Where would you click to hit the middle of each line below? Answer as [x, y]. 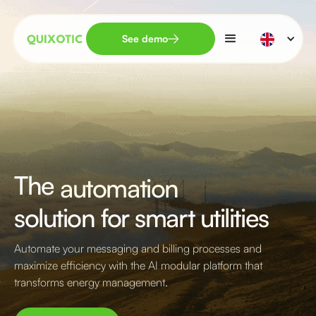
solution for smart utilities [141, 218]
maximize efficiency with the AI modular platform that [138, 265]
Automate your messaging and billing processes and [138, 248]
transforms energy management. [91, 282]
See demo [145, 38]
